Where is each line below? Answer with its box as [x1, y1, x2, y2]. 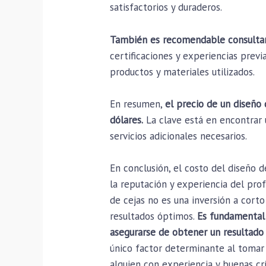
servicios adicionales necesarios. [110, 129, 248, 142]
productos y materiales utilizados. [110, 65, 255, 78]
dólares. [110, 113, 144, 126]
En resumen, [110, 97, 166, 110]
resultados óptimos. [110, 209, 198, 223]
